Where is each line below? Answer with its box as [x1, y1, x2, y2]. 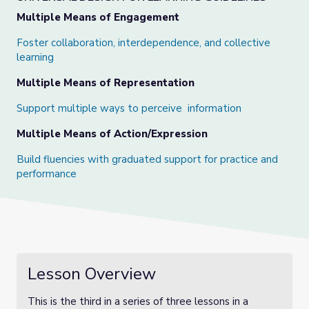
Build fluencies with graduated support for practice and [17, 152, 278, 166]
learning [17, 50, 54, 64]
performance [17, 167, 77, 181]
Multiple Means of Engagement [17, 10, 179, 24]
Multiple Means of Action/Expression [17, 127, 213, 141]
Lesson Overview [28, 263, 156, 285]
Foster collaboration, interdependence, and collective [17, 36, 270, 50]
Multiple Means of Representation [17, 76, 195, 90]
